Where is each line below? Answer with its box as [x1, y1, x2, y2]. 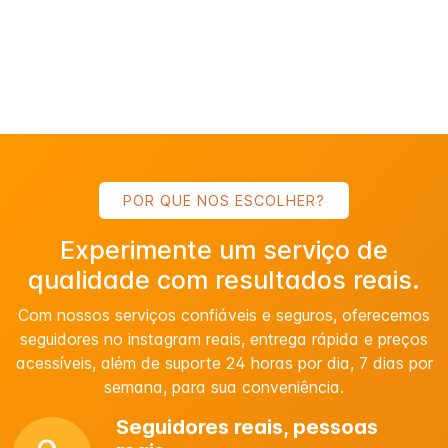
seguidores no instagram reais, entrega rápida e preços [20, 329, 428, 349]
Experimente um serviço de [60, 235, 388, 265]
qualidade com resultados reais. [28, 265, 420, 295]
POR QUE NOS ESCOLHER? [123, 192, 325, 209]
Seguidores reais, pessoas [116, 415, 378, 439]
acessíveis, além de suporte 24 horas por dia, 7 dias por [15, 353, 433, 373]
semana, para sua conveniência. [104, 377, 344, 397]
